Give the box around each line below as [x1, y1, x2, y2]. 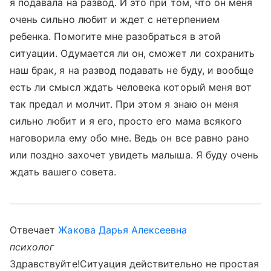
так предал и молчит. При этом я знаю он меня [10, 98, 239, 110]
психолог [10, 241, 54, 253]
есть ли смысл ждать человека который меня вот [10, 81, 252, 93]
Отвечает [10, 224, 59, 236]
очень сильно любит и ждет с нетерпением [10, 13, 220, 25]
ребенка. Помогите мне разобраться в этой [10, 30, 221, 42]
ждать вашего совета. [10, 166, 116, 178]
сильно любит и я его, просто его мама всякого [10, 115, 243, 127]
